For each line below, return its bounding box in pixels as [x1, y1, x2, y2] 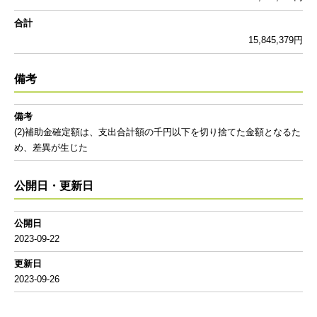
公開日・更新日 [14, 180, 93, 192]
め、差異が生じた [14, 142, 88, 153]
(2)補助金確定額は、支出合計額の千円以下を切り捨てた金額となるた [14, 127, 301, 137]
